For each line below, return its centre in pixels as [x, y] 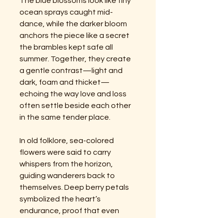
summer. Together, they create [75, 59]
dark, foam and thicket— [64, 82]
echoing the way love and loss [73, 94]
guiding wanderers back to [67, 175]
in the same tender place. [65, 117]
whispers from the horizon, [66, 164]
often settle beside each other [75, 105]
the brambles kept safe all [66, 47]
